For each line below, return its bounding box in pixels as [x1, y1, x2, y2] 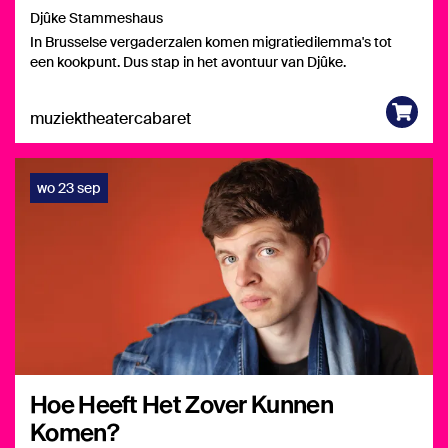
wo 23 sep [37, 179, 101, 197]
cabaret [134, 108, 191, 129]
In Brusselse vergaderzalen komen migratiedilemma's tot [30, 33, 392, 52]
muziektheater [30, 108, 134, 129]
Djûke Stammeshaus [30, 9, 163, 28]
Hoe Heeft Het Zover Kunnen [30, 389, 333, 418]
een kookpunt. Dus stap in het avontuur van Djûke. [30, 53, 346, 72]
